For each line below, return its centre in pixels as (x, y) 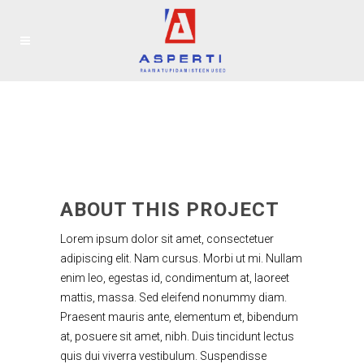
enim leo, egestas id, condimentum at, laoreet (175, 278)
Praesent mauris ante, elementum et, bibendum (179, 317)
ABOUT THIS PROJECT (170, 210)
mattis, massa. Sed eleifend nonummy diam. (173, 297)
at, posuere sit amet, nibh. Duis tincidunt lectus (177, 336)
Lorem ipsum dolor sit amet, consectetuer (167, 239)
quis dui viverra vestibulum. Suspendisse (163, 356)
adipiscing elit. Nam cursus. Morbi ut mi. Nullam (181, 258)
